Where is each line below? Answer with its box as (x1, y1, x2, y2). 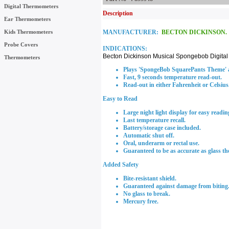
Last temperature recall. (123, 117, 186, 124)
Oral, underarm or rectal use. (123, 140, 199, 147)
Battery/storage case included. (123, 124, 201, 131)
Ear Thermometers (4, 16, 51, 22)
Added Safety (103, 161, 139, 168)
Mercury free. (123, 198, 158, 205)
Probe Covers (4, 41, 38, 48)
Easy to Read (103, 95, 138, 102)
